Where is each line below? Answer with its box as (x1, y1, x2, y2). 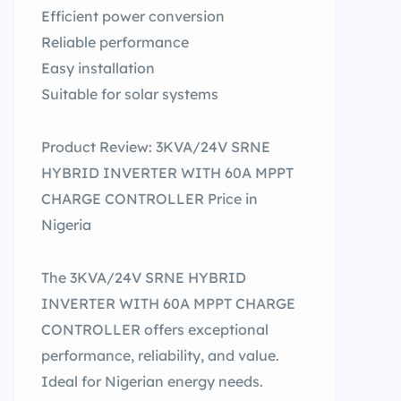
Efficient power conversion (41, 7, 225, 25)
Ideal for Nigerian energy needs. (41, 372, 263, 390)
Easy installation (41, 59, 155, 77)
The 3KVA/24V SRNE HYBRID (41, 269, 246, 286)
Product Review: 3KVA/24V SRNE (41, 138, 270, 156)
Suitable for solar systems (41, 85, 218, 103)
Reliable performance (41, 33, 189, 51)
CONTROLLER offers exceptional (41, 320, 269, 338)
